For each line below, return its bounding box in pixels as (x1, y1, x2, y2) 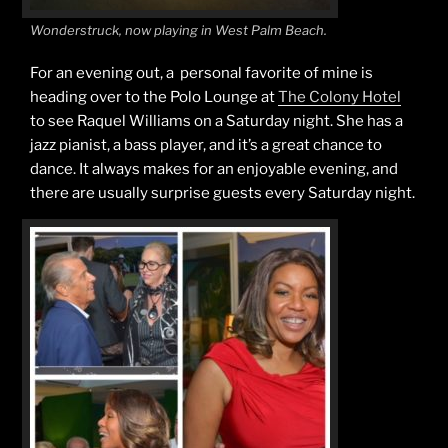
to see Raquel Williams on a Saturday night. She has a (30, 111, 403, 130)
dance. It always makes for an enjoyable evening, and (30, 159, 398, 178)
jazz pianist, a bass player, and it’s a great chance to (30, 135, 382, 154)
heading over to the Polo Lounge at (30, 87, 278, 106)
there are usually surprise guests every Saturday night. (30, 183, 415, 202)
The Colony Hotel (278, 87, 401, 106)
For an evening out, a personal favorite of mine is (30, 63, 373, 82)
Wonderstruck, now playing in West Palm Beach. (30, 22, 327, 38)
